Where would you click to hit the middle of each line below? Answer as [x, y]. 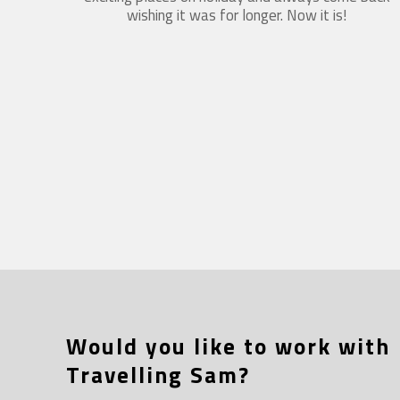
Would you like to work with [229, 346]
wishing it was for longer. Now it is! [237, 15]
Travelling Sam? [158, 375]
